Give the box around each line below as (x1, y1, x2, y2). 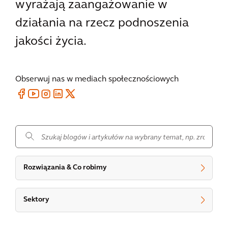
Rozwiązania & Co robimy (23, 164, 107, 172)
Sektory (23, 196, 49, 204)
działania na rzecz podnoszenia (15, 17, 189, 30)
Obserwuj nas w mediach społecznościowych (15, 75, 179, 83)
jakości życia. (15, 36, 87, 48)
